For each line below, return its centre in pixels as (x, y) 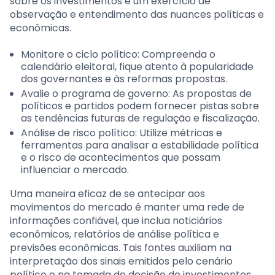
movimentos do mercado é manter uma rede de (127, 207)
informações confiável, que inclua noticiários (116, 221)
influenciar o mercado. (75, 170)
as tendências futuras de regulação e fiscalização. (140, 118)
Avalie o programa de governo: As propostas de (136, 94)
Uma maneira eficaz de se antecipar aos (107, 194)
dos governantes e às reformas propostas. (124, 79)
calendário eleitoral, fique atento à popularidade (137, 67)
